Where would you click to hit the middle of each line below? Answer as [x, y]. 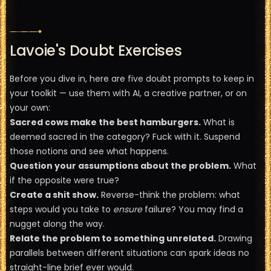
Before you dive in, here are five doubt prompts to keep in [132, 79]
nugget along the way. [57, 224]
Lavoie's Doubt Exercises [96, 51]
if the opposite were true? [64, 180]
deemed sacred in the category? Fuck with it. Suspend [125, 137]
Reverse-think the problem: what [169, 195]
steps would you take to [61, 209]
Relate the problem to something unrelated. [113, 238]
